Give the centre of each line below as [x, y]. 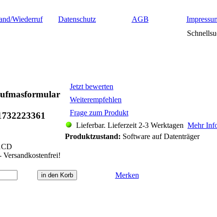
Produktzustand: [93, 136]
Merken [127, 175]
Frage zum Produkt [99, 113]
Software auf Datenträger [160, 136]
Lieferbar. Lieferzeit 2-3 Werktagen [130, 125]
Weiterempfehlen [96, 100]
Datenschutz [77, 19]
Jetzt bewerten [92, 86]
